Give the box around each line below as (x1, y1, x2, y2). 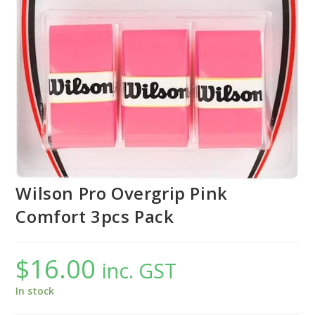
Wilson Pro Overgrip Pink (15, 181, 228, 205)
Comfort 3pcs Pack (15, 204, 174, 228)
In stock (15, 283, 55, 297)
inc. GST (102, 256, 177, 284)
